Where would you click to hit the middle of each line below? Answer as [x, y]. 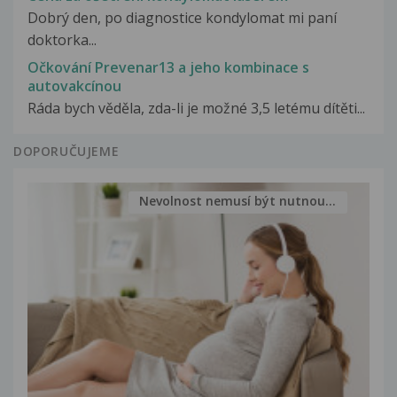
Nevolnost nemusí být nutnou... [238, 201]
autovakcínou [74, 86]
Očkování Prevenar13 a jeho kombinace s [168, 67]
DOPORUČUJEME [66, 151]
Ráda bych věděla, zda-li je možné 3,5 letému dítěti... [196, 108]
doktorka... [62, 40]
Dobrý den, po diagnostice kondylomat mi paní [182, 18]
